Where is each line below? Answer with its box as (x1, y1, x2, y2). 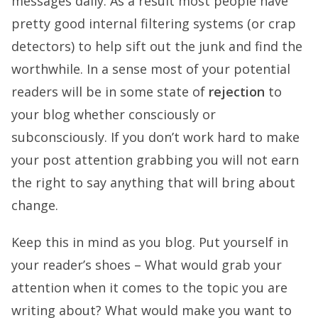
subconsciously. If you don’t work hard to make (11, 128, 300, 146)
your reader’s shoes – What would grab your (11, 256, 282, 273)
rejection (209, 83, 265, 100)
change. (11, 197, 58, 214)
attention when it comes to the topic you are (11, 279, 287, 296)
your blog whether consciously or (11, 106, 216, 123)
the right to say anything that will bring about (11, 174, 295, 191)
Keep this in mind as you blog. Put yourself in (11, 234, 288, 251)
